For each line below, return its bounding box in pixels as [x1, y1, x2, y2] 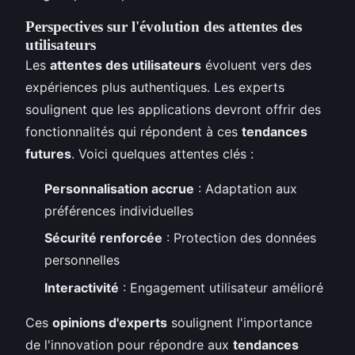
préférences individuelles [44, 202, 193, 219]
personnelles [44, 252, 120, 269]
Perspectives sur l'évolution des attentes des [25, 17, 302, 35]
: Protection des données [162, 230, 316, 246]
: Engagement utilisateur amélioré [119, 279, 323, 296]
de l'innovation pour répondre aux [25, 336, 233, 353]
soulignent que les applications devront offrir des [25, 101, 321, 117]
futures [25, 145, 71, 162]
